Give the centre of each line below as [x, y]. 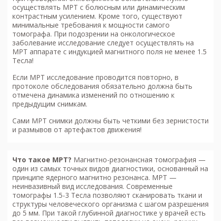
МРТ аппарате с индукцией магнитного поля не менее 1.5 [110, 52]
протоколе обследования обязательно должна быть [102, 86]
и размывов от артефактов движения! [77, 130]
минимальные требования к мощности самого [91, 25]
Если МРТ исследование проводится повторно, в [95, 77]
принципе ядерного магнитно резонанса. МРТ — [94, 178]
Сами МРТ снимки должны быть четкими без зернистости [110, 121]
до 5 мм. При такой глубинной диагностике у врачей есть [109, 213]
